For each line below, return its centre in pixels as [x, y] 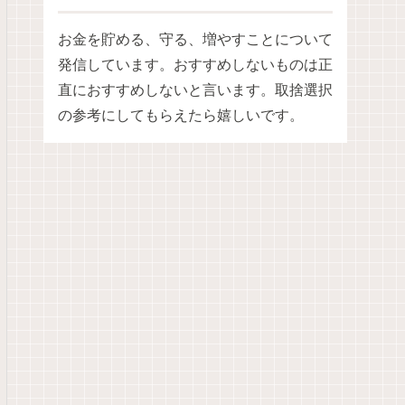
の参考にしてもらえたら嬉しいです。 [181, 116]
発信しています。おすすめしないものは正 [195, 65]
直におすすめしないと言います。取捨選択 [195, 90]
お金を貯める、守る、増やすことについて [195, 40]
